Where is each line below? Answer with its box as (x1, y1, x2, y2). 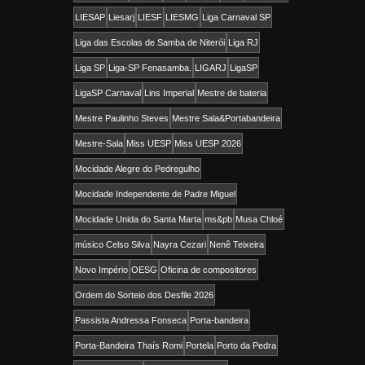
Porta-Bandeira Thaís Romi (75, 341, 182, 351)
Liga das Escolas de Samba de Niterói (75, 37, 225, 48)
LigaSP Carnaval (75, 88, 141, 99)
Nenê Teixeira (209, 240, 264, 250)
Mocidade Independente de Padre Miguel (75, 189, 235, 200)
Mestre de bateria (197, 88, 266, 99)
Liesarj (108, 12, 134, 23)
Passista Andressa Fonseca (75, 315, 187, 326)
